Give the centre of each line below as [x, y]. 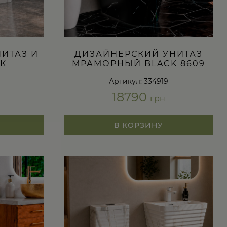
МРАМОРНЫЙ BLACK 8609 [138, 63]
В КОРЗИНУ [138, 125]
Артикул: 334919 [138, 81]
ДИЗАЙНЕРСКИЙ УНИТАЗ [138, 54]
